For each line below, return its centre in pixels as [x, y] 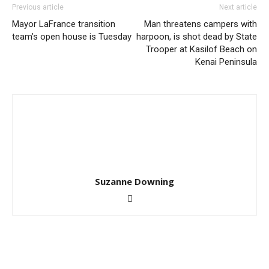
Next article [238, 7]
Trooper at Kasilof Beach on [201, 49]
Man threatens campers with [201, 24]
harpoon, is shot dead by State [197, 37]
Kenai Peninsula [226, 62]
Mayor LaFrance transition [64, 24]
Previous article [38, 7]
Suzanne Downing [134, 181]
